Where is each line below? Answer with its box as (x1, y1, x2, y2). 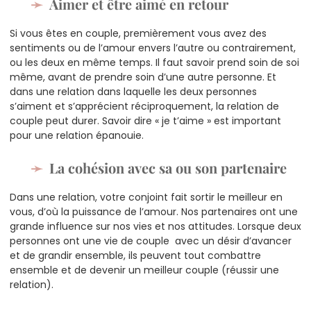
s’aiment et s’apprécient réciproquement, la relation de (10, 99, 279, 113)
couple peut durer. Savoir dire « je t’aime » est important (10, 113, 281, 128)
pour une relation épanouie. (10, 128, 144, 142)
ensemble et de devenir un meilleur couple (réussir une (10, 262, 279, 277)
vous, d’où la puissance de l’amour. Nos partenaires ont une (10, 204, 298, 219)
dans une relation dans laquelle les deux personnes (10, 84, 257, 99)
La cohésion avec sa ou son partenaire (49, 158, 287, 177)
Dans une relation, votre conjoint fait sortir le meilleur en (10, 190, 283, 204)
